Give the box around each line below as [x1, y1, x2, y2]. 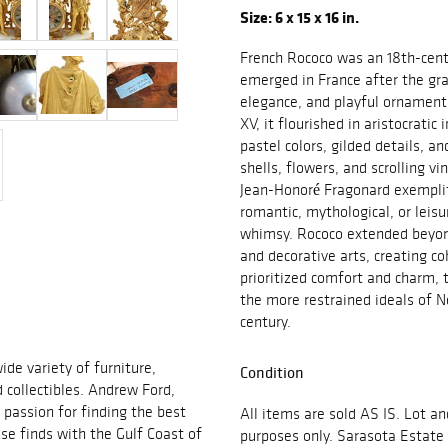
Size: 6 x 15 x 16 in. [240, 6, 362, 29]
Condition [240, 362, 304, 383]
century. [240, 312, 291, 332]
